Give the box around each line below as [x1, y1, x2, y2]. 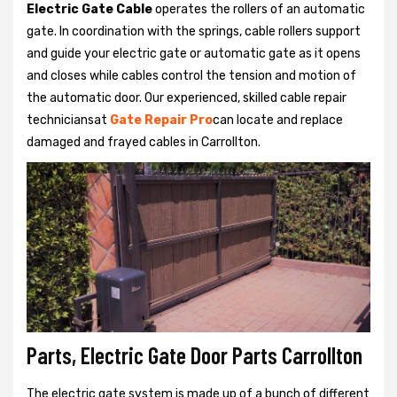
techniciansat [27, 112, 110, 128]
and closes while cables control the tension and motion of [27, 67, 356, 83]
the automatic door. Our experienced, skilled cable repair [27, 90, 346, 105]
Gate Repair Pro [110, 112, 213, 128]
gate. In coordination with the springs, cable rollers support [27, 23, 361, 39]
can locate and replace [213, 112, 343, 128]
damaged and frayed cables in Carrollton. [27, 134, 261, 150]
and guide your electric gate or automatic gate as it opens [27, 45, 361, 61]
